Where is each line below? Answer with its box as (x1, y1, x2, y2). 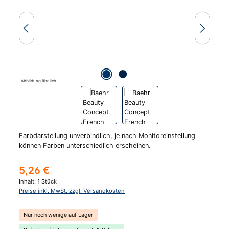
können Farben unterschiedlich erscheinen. (19, 141, 151, 149)
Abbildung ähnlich (21, 78, 56, 83)
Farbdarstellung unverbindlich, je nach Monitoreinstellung (19, 131, 195, 140)
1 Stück (37, 178, 57, 186)
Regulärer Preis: (18, 164, 67, 172)
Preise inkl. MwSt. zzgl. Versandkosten (19, 187, 125, 195)
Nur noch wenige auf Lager (24, 211, 93, 218)
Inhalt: (19, 178, 37, 186)
